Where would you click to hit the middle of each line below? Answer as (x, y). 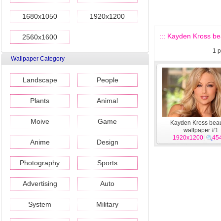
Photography (40, 163)
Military (108, 204)
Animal (108, 101)
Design (108, 142)
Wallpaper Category (38, 59)
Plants (40, 101)
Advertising (40, 184)
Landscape (40, 80)
